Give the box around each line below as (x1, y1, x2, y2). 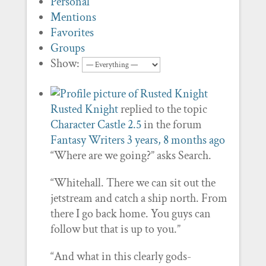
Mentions (50, 9, 96, 25)
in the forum (141, 117, 202, 132)
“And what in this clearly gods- (50, 249, 191, 264)
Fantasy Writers (50, 132, 125, 148)
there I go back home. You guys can (50, 206, 211, 221)
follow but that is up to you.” (50, 221, 180, 237)
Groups (50, 40, 85, 56)
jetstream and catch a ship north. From (50, 191, 227, 206)
